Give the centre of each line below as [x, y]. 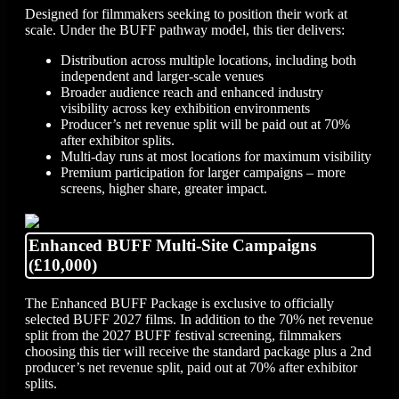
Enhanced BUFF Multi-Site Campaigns [172, 246]
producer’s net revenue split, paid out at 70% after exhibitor [191, 368]
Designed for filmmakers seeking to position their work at [186, 13]
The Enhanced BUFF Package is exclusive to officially [179, 304]
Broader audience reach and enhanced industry [192, 92]
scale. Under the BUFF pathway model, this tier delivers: [185, 29]
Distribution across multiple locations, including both [208, 60]
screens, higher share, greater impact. [164, 188]
